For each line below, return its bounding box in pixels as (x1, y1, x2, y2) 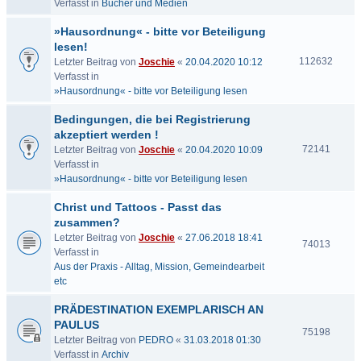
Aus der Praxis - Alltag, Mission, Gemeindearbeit (54, 261, 264, 272)
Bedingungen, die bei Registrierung (54, 113, 251, 126)
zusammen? (54, 216, 120, 229)
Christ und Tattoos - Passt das (54, 201, 222, 214)
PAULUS (54, 318, 99, 331)
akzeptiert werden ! (54, 128, 159, 141)
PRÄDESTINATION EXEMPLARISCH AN (54, 303, 263, 316)
